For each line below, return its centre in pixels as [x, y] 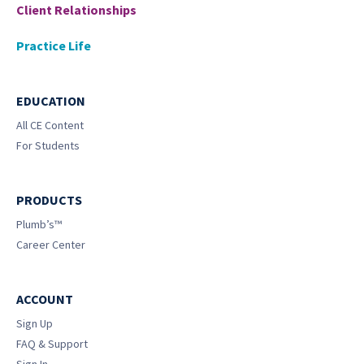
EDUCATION [51, 101]
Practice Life [54, 45]
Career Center [51, 245]
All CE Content [50, 125]
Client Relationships [76, 10]
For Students [48, 145]
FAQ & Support [52, 344]
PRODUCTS [49, 200]
